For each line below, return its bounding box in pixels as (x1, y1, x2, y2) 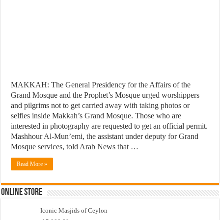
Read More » (17, 160, 48, 167)
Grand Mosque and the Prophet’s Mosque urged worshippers (11, 90, 200, 99)
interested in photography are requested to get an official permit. (11, 121, 208, 130)
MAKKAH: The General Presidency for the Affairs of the (11, 80, 191, 89)
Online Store (1, 187, 43, 197)
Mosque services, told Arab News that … (11, 142, 139, 151)
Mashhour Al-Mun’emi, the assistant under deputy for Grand (11, 132, 199, 140)
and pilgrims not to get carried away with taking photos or (11, 101, 190, 110)
